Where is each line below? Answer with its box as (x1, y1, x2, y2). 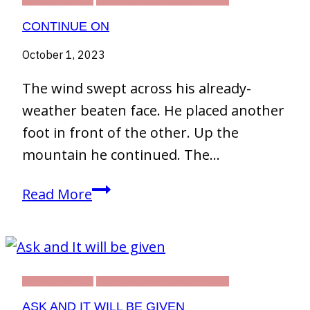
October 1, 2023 (22, 47, 105, 62)
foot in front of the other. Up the (22, 122, 239, 142)
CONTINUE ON (22, 19, 109, 33)
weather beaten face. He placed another (22, 100, 284, 120)
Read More (22, 184, 92, 203)
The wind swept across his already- (22, 78, 251, 98)
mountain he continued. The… (22, 145, 220, 164)
